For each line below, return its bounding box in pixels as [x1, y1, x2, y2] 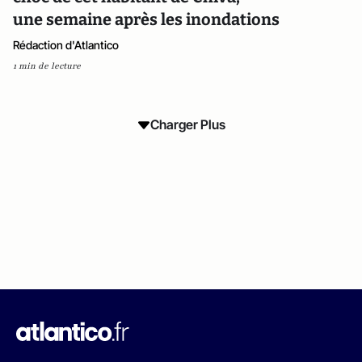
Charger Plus [149, 116, 225, 133]
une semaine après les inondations [13, 10, 280, 29]
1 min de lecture [13, 60, 81, 72]
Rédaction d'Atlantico [13, 38, 119, 52]
